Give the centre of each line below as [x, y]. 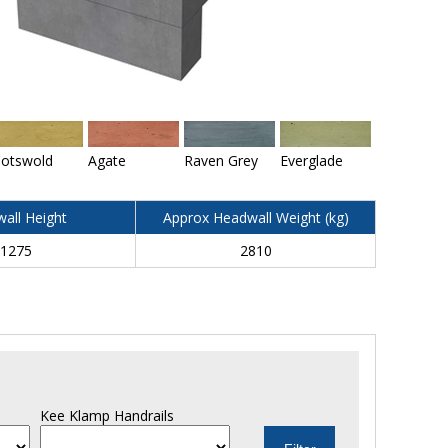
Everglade [311, 160]
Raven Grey [220, 160]
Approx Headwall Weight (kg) [255, 217]
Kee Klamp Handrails [107, 415]
